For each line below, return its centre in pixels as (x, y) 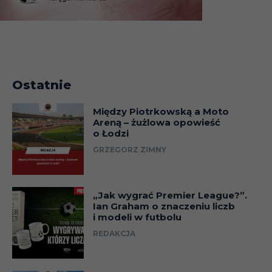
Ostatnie (42, 85)
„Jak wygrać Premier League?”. (170, 195)
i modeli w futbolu (137, 217)
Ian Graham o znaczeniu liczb (164, 206)
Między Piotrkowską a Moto (161, 112)
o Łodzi (110, 134)
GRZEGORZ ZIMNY (129, 150)
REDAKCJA (114, 234)
